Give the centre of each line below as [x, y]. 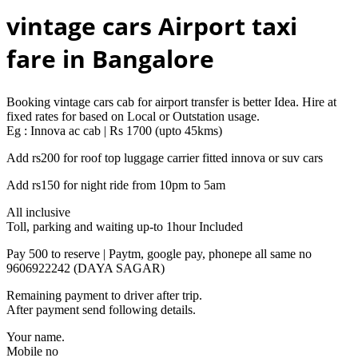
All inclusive [38, 212]
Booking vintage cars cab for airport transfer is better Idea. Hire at [171, 101]
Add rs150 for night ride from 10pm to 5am [116, 185]
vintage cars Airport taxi [152, 26]
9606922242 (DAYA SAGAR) [86, 268]
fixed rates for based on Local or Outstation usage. [133, 116]
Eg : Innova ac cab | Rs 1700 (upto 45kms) [114, 130]
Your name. [36, 336]
